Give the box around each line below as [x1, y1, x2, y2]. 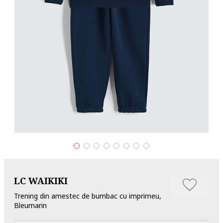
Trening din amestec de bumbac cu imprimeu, [14, 191, 161, 201]
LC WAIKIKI [14, 174, 68, 187]
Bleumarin [14, 200, 47, 210]
